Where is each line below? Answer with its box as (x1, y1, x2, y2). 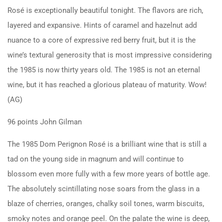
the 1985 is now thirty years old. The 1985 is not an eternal (7, 65, 200, 74)
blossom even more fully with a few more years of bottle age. (7, 169, 210, 178)
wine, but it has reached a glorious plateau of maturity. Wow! (7, 80, 207, 89)
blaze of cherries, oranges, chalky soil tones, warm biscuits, (7, 199, 204, 208)
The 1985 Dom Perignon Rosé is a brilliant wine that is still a (7, 139, 207, 149)
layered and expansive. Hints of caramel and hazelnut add (7, 20, 197, 30)
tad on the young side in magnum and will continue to (7, 154, 184, 164)
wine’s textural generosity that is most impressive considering (7, 50, 212, 59)
